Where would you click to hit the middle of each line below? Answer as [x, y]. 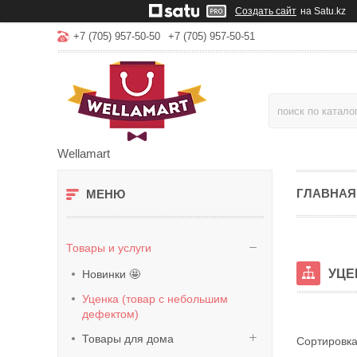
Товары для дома [128, 339]
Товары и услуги [109, 248]
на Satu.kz [323, 11]
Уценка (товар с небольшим [155, 299]
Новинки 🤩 [111, 274]
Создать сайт [266, 11]
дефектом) [110, 314]
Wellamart [84, 153]
